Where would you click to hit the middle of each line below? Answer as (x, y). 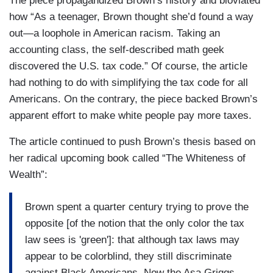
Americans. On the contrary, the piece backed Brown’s (133, 99)
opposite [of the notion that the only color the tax (135, 224)
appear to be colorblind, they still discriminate (128, 257)
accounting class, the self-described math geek (117, 49)
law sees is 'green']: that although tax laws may (132, 240)
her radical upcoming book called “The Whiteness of (127, 158)
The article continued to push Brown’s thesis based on (132, 141)
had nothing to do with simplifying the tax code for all (129, 82)
